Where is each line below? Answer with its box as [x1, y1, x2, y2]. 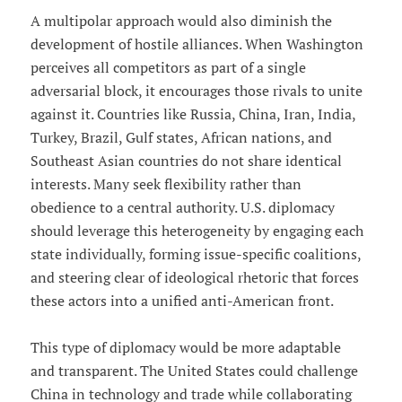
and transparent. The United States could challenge [30, 361, 358, 380]
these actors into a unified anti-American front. [30, 291, 334, 310]
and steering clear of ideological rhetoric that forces [30, 267, 359, 286]
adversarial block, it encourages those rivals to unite [30, 81, 363, 100]
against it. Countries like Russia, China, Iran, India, [30, 104, 355, 123]
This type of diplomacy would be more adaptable [30, 337, 341, 356]
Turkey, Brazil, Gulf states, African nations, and [30, 127, 332, 146]
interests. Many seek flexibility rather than [30, 174, 301, 193]
